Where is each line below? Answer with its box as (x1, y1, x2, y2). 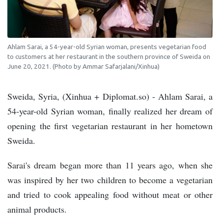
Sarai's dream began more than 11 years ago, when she (7, 159, 213, 171)
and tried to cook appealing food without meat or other (7, 189, 213, 201)
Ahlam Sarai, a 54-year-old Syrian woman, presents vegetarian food (7, 43, 206, 51)
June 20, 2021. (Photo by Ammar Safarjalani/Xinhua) (7, 62, 160, 71)
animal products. (7, 203, 67, 216)
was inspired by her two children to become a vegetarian (7, 174, 213, 186)
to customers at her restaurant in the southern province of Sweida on (7, 53, 210, 61)
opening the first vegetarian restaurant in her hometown (7, 120, 213, 132)
